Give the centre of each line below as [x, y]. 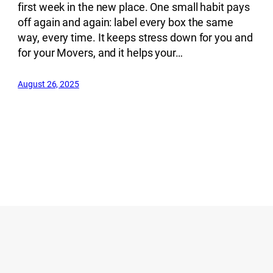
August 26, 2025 [48, 84]
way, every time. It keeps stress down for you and [135, 37]
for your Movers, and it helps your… [100, 52]
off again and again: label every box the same [126, 22]
